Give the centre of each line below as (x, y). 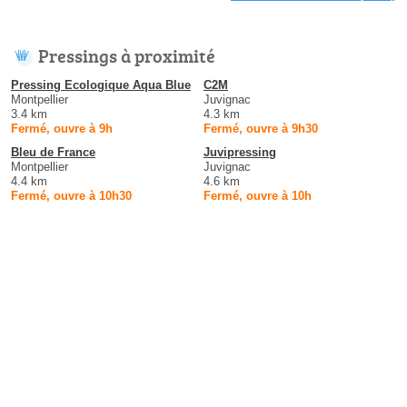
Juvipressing (240, 152)
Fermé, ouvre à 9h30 (261, 128)
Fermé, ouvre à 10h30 (71, 195)
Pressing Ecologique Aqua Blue (101, 84)
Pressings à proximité (127, 55)
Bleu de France (53, 152)
